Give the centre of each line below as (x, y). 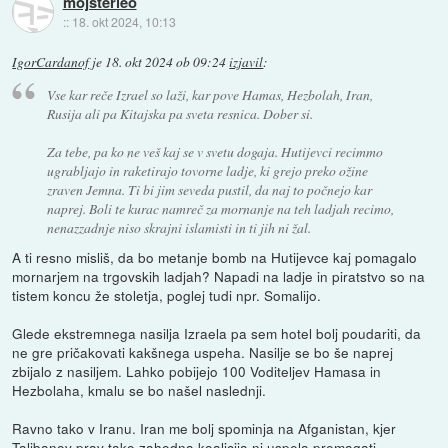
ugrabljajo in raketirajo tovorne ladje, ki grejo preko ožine (207, 171)
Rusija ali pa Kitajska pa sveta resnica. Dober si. (179, 114)
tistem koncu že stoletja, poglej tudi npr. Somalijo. (167, 295)
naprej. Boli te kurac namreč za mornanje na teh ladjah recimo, (220, 209)
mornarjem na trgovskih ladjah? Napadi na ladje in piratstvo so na (219, 276)
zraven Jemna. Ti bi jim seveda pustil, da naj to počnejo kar (209, 190)
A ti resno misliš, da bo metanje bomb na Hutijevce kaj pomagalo (215, 257)
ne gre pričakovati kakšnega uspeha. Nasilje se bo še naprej (203, 352)
